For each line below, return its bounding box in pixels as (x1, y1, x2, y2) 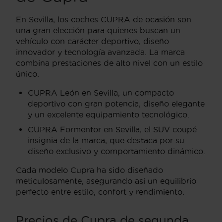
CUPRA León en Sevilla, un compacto (28, 88, 174, 97)
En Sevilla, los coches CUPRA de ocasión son (16, 14, 191, 24)
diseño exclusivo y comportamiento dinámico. (28, 146, 205, 156)
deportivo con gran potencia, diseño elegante (28, 99, 205, 108)
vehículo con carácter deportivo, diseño (16, 36, 169, 46)
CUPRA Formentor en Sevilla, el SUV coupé (28, 124, 197, 134)
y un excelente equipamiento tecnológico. (28, 110, 189, 119)
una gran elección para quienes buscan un (16, 25, 180, 35)
